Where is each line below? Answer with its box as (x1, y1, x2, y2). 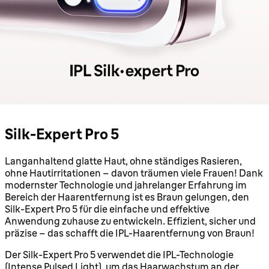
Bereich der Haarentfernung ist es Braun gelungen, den (5, 190, 249, 203)
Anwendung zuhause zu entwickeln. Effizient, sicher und (5, 214, 256, 227)
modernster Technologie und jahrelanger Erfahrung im (5, 178, 247, 191)
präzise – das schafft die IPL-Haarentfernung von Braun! (5, 226, 255, 239)
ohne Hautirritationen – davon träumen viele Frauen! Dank (5, 166, 263, 179)
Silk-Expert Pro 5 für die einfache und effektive (5, 202, 210, 215)
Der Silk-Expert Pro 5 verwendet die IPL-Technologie (5, 248, 234, 261)
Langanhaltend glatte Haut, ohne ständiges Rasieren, (5, 154, 242, 167)
